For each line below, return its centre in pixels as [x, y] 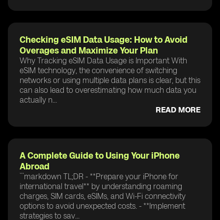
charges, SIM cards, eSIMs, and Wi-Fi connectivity [103, 196]
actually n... [38, 100]
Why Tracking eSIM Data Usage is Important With [103, 60]
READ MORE [178, 110]
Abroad [35, 166]
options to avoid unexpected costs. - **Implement [102, 206]
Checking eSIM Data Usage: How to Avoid [104, 40]
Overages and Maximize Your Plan [89, 50]
